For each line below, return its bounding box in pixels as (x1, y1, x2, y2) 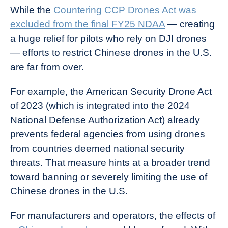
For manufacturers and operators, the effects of (10, 210, 215, 221)
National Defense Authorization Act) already (10, 114, 200, 125)
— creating (165, 18, 215, 30)
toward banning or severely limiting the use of (10, 171, 207, 182)
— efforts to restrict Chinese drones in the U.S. (10, 47, 212, 58)
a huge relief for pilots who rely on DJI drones (10, 33, 207, 44)
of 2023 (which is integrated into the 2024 (10, 100, 190, 111)
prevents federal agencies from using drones (10, 128, 205, 139)
